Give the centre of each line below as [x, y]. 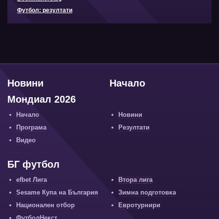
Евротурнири [139, 205]
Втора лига [135, 179]
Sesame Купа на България [57, 192]
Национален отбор [45, 205]
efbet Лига [32, 179]
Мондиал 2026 [42, 99]
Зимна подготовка [147, 192]
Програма [31, 127]
